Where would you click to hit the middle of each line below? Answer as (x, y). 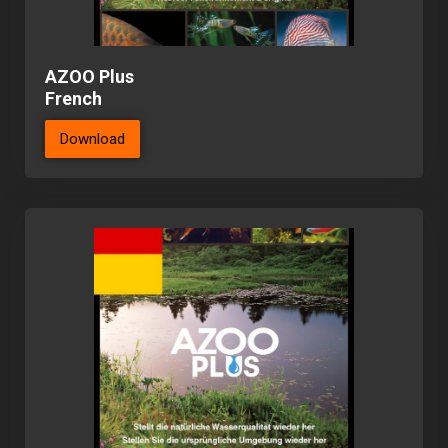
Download (92, 139)
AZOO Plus (89, 77)
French (73, 99)
